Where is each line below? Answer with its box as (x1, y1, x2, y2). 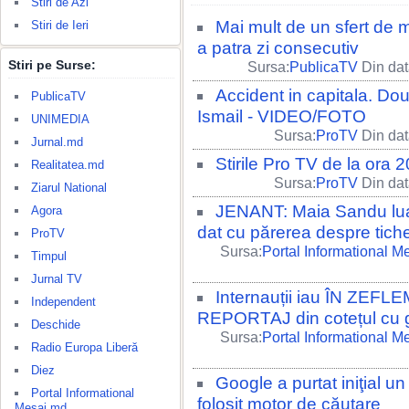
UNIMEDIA (31, 112, 89, 126)
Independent (31, 295, 96, 309)
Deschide (31, 318, 80, 331)
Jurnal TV (31, 272, 82, 286)
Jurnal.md (31, 135, 83, 149)
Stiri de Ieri (31, 18, 89, 32)
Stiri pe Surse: (8, 58, 96, 72)
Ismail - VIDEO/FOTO (197, 107, 366, 126)
